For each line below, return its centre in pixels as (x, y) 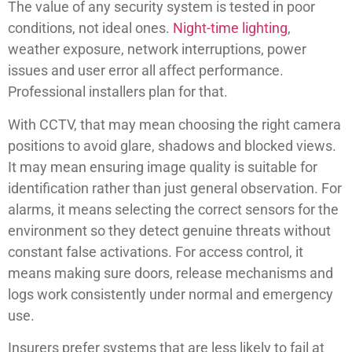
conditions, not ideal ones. (90, 28)
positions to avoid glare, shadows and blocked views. (172, 145)
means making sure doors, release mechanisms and (170, 273)
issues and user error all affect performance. (146, 71)
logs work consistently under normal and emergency (170, 294)
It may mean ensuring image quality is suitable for (163, 167)
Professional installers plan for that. (118, 92)
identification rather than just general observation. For (175, 188)
